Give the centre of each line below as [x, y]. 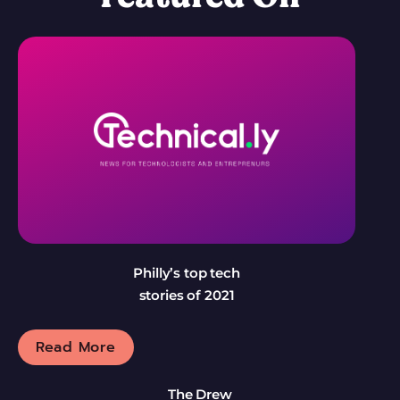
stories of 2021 [187, 296]
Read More [76, 348]
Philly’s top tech [187, 273]
